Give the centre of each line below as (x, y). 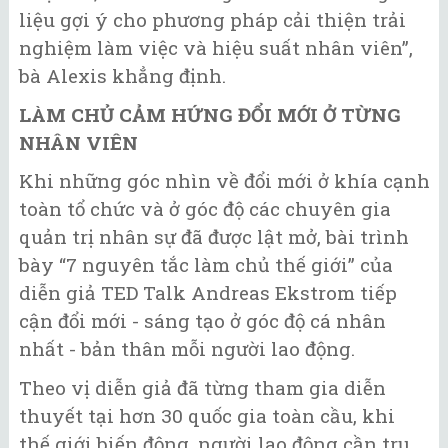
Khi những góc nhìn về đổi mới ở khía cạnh (224, 181)
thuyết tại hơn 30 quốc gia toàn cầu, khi (207, 415)
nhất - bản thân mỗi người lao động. (187, 349)
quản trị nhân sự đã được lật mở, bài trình (214, 237)
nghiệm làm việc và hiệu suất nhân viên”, (216, 48)
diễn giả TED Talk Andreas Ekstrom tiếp (208, 293)
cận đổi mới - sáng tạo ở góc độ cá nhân (202, 321)
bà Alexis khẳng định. (122, 76)
